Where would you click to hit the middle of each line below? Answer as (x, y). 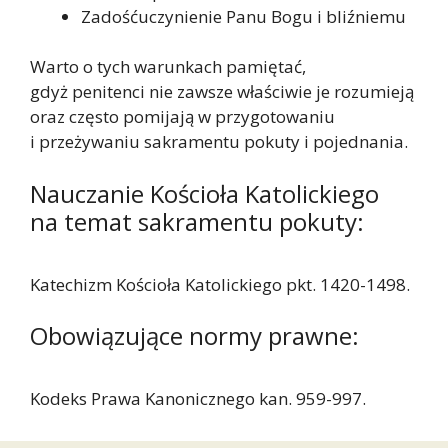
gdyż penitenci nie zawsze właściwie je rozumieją (222, 92)
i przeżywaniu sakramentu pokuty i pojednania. (219, 142)
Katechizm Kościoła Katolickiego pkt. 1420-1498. (220, 284)
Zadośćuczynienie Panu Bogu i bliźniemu (243, 16)
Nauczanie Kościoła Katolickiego (204, 193)
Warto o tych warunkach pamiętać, (168, 67)
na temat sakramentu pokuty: (197, 221)
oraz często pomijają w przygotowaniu (182, 117)
